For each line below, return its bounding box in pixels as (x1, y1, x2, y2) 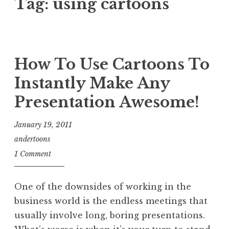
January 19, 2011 (14, 120, 72, 129)
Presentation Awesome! (14, 93, 199, 111)
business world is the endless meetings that (14, 195, 208, 206)
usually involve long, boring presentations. (14, 210, 205, 220)
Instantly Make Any (14, 74, 170, 93)
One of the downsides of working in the (14, 181, 191, 192)
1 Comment (14, 149, 51, 158)
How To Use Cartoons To (14, 55, 210, 74)
